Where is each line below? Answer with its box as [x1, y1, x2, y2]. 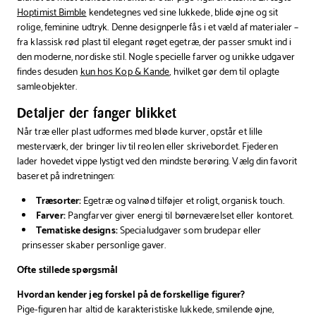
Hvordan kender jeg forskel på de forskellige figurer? [17, 286, 245, 303]
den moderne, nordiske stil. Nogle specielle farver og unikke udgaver [17, 49, 295, 66]
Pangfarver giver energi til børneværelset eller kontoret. [65, 207, 294, 224]
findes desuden [17, 63, 80, 80]
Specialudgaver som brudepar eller [117, 222, 262, 239]
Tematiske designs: [36, 222, 118, 239]
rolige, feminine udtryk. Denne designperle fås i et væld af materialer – [17, 19, 299, 36]
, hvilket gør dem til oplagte [169, 63, 280, 80]
